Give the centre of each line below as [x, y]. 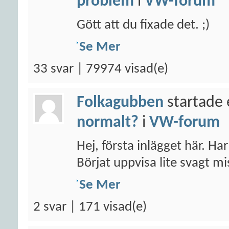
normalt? [108, 123]
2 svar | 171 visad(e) [90, 207]
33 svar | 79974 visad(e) [101, 69]
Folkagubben [120, 103]
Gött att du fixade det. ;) [143, 25]
